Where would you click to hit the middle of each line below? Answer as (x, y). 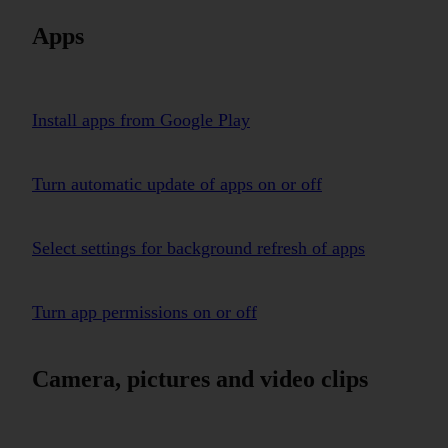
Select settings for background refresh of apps (198, 247)
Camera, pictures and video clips (200, 379)
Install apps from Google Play (141, 119)
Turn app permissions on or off (144, 311)
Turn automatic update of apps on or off (177, 183)
